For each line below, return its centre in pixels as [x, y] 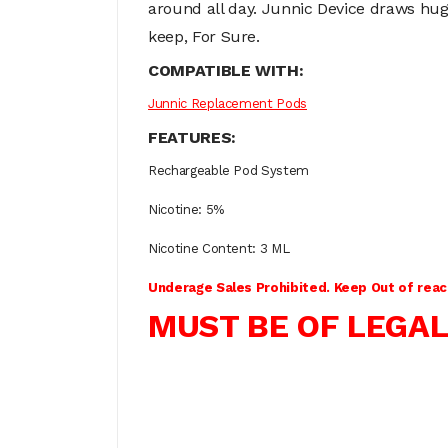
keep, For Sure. [206, 36]
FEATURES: [192, 137]
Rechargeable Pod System [228, 170]
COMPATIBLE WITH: [226, 70]
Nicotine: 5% [186, 209]
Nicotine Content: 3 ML [219, 248]
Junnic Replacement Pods [227, 103]
